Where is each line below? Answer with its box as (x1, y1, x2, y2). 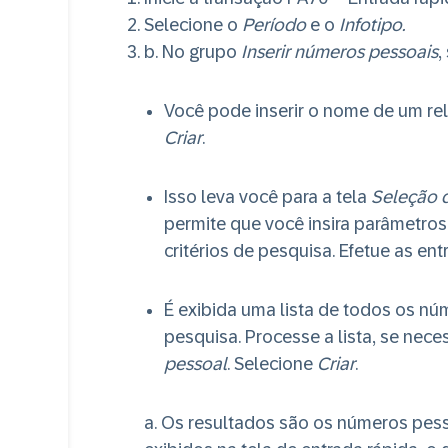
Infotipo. (339, 15, 405, 35)
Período (242, 15, 306, 35)
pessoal (164, 354, 227, 374)
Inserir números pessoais (241, 42, 438, 62)
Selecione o (144, 15, 242, 35)
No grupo (158, 42, 241, 62)
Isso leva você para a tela (164, 187, 371, 207)
